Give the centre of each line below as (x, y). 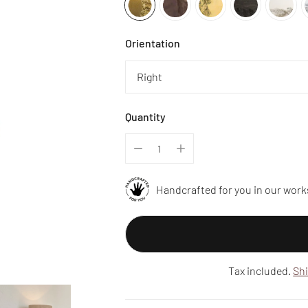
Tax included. (261, 270)
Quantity (145, 116)
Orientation (152, 43)
